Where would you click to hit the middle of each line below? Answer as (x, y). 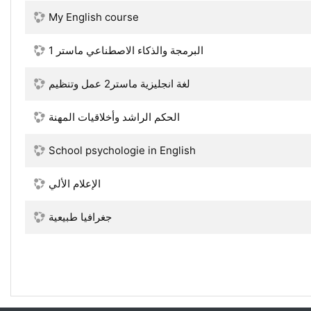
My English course (94, 17)
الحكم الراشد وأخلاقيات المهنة (114, 117)
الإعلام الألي (75, 184)
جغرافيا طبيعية (80, 217)
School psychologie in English (122, 150)
